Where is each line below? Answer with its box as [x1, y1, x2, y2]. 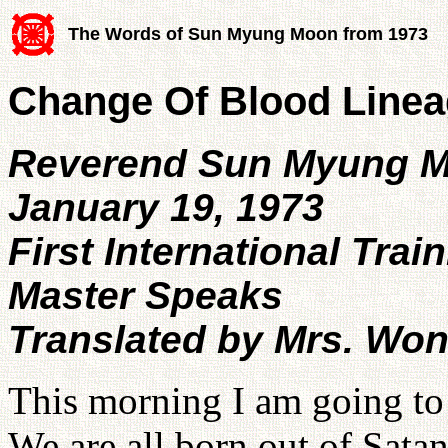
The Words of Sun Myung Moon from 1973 [68, 24, 428, 44]
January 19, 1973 [8, 186, 324, 229]
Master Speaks [8, 274, 283, 317]
